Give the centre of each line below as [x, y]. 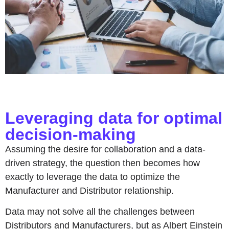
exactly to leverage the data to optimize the [93, 177]
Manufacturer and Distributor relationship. [89, 190]
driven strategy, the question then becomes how [102, 163]
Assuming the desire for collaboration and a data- [105, 149]
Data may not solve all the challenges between [100, 212]
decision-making [71, 134]
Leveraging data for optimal [114, 118]
